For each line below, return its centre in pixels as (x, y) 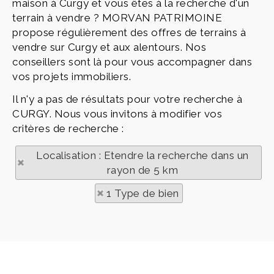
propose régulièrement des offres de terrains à (129, 32)
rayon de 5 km (143, 170)
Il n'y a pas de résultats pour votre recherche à (127, 99)
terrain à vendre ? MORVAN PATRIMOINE (117, 18)
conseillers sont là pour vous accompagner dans (132, 62)
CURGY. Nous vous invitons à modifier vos (117, 114)
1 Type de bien (143, 193)
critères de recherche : (68, 128)
